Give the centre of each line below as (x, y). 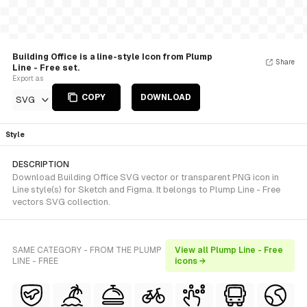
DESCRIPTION (41, 164)
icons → (191, 261)
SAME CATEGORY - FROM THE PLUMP (87, 250)
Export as (28, 78)
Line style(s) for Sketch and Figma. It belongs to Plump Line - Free (146, 189)
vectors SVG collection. (61, 202)
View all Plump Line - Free (229, 250)
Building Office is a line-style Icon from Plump (112, 57)
